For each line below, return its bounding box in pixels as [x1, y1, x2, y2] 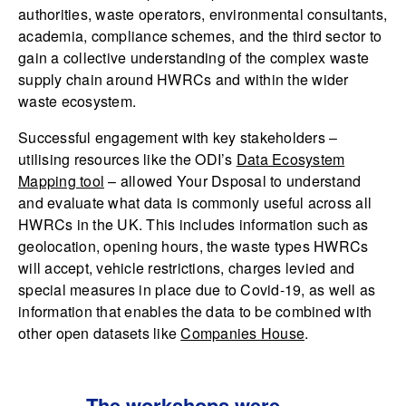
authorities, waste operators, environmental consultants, [18, 3, 387, 24]
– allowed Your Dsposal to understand [104, 169, 362, 191]
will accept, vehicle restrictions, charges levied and [18, 256, 355, 278]
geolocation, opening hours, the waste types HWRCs [18, 235, 369, 256]
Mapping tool [18, 169, 104, 191]
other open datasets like [18, 322, 181, 343]
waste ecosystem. [18, 90, 136, 111]
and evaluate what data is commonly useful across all [18, 191, 372, 213]
